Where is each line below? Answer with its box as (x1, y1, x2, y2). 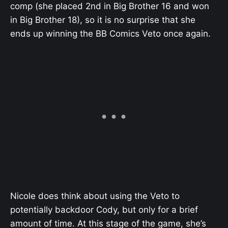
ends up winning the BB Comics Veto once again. (10, 28, 211, 39)
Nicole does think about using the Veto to (10, 191, 180, 201)
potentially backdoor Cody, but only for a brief (10, 205, 198, 215)
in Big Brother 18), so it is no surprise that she (10, 14, 195, 25)
